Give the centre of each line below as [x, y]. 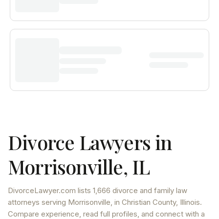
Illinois [190, 202]
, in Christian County [143, 202]
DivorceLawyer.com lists [50, 190]
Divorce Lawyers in [90, 142]
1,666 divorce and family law [140, 190]
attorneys [24, 202]
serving [54, 202]
